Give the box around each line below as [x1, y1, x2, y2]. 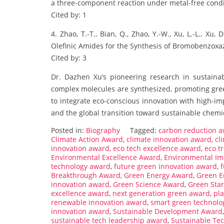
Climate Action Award [51, 134, 123, 144]
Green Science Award [113, 179, 184, 189]
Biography [86, 125, 120, 135]
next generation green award [112, 188, 210, 198]
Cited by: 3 [51, 53, 86, 63]
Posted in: [51, 125, 86, 135]
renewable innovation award [51, 197, 147, 207]
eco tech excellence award [113, 143, 201, 153]
